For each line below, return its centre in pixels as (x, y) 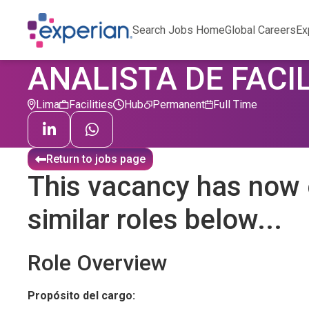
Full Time (235, 104)
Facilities (91, 104)
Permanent (179, 104)
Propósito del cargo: (81, 296)
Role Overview (98, 263)
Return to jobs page (96, 159)
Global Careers (261, 30)
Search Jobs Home (179, 30)
